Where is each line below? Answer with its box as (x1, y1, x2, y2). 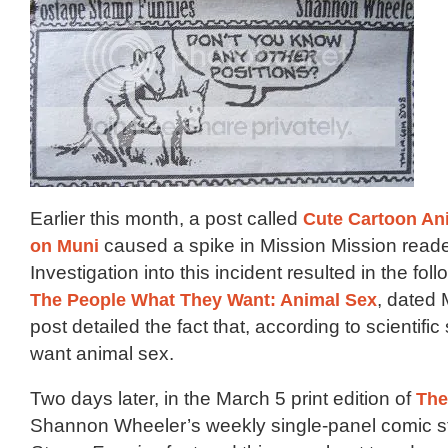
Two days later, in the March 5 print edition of (30, 387, 416, 409)
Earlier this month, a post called (30, 207, 303, 229)
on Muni (30, 234, 99, 256)
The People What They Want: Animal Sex (30, 288, 377, 310)
